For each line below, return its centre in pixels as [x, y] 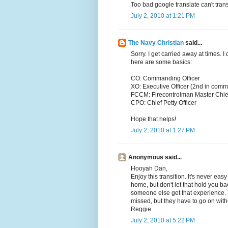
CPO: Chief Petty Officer [164, 103]
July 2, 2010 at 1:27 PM [163, 131]
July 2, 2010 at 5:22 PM [163, 221]
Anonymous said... [155, 158]
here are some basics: [161, 62]
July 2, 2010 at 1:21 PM [163, 16]
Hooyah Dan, [149, 169]
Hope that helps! [153, 119]
